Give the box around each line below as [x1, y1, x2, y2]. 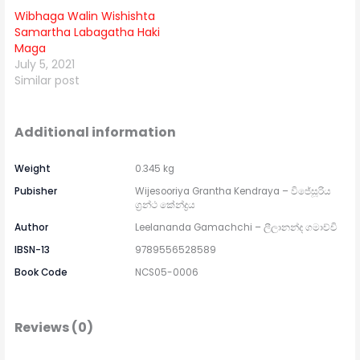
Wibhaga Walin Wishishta [14, 7, 156, 24]
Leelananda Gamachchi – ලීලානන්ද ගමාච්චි [135, 221, 338, 235]
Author [14, 221, 49, 235]
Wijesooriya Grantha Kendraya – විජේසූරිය [135, 185, 332, 198]
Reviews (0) [14, 317, 94, 337]
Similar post [14, 72, 80, 88]
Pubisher [14, 185, 58, 198]
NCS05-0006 [135, 266, 199, 280]
